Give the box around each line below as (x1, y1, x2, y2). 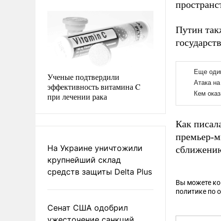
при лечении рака (47, 91, 107, 102)
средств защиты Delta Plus (47, 166, 152, 177)
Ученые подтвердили (47, 71, 119, 82)
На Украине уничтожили (47, 143, 143, 153)
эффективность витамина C (47, 81, 141, 92)
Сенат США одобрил (47, 202, 128, 213)
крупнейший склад (47, 154, 121, 165)
